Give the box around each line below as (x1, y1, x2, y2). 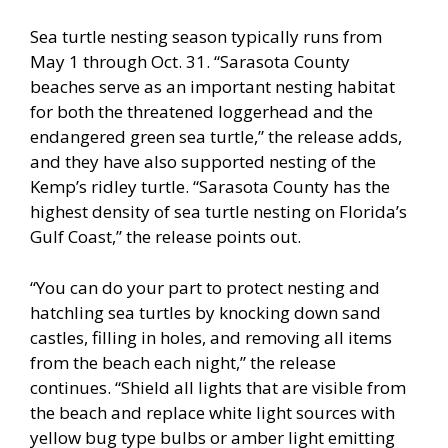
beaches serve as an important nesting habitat (30, 75, 395, 99)
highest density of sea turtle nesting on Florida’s (30, 200, 407, 224)
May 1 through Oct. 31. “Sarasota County (30, 50, 350, 74)
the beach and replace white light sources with (30, 400, 395, 424)
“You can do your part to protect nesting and (30, 275, 380, 299)
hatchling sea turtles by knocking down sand (30, 300, 381, 324)
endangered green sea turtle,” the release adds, (30, 125, 402, 149)
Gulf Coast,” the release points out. (30, 225, 301, 249)
